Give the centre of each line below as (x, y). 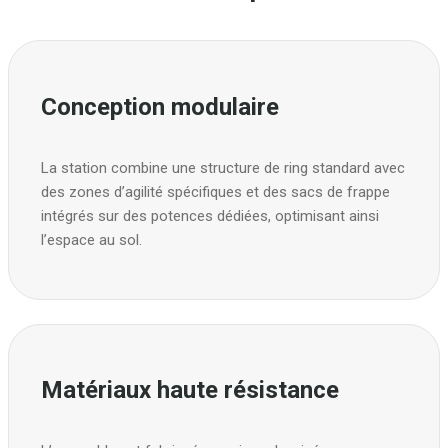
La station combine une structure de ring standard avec (223, 167)
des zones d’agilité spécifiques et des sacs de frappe (215, 191)
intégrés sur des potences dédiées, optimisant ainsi (210, 215)
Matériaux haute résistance (190, 390)
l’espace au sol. (91, 239)
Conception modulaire (160, 106)
